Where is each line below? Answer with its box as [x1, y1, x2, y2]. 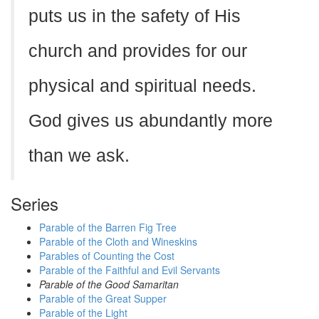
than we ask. [28, 146, 130, 165]
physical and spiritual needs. [28, 76, 256, 95]
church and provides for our [28, 41, 247, 61]
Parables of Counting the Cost [39, 249, 174, 263]
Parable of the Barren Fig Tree [39, 220, 177, 234]
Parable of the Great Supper [39, 291, 167, 305]
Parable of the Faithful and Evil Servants [39, 263, 220, 277]
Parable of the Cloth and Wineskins [39, 234, 197, 249]
